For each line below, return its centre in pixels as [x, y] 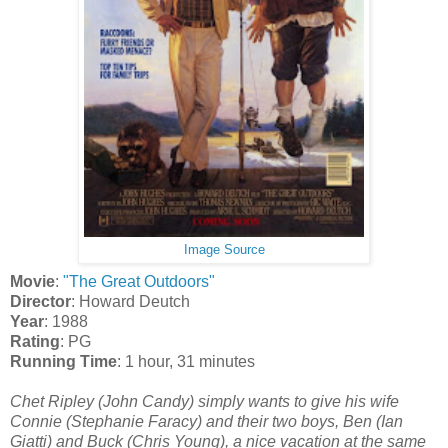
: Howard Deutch [130, 301]
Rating [35, 341]
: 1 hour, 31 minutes [186, 361]
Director [40, 301]
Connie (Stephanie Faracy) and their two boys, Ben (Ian [206, 421]
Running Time [63, 361]
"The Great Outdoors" [139, 281]
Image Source [224, 249]
